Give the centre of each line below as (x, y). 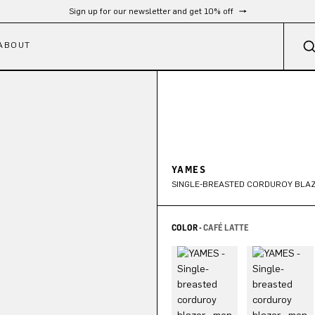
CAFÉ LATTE (226, 227)
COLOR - (187, 227)
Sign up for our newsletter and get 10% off (152, 11)
